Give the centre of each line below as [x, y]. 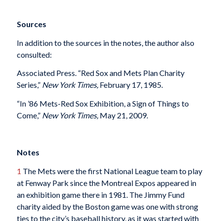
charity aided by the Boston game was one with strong [107, 206]
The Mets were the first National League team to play [111, 171]
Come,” [29, 115]
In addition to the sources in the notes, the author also [105, 42]
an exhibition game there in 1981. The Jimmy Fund [100, 194]
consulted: [34, 54]
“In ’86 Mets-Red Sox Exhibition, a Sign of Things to [103, 103]
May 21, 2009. [124, 115]
